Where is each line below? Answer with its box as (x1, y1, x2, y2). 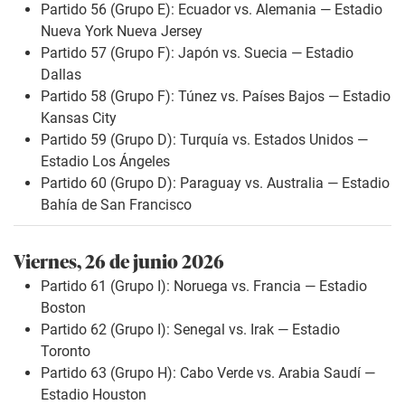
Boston (41, 298, 86, 316)
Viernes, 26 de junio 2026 (14, 245, 224, 274)
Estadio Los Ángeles (41, 152, 170, 170)
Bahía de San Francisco (41, 195, 192, 213)
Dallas (41, 65, 81, 83)
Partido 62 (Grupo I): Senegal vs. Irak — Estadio (41, 320, 340, 338)
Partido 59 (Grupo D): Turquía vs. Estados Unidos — (41, 130, 368, 148)
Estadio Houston (41, 385, 146, 403)
